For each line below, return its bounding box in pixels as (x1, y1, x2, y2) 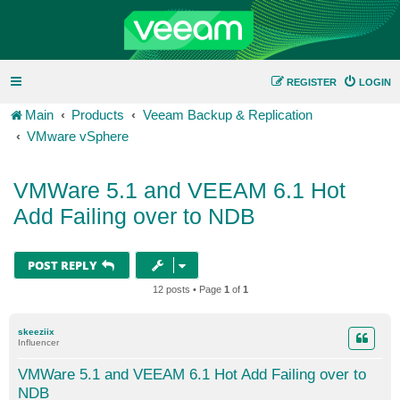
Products (71, 107, 125, 122)
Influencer (18, 337, 59, 347)
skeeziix (18, 327, 54, 337)
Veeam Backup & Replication (142, 107, 312, 122)
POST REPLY (28, 257, 97, 273)
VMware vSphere (27, 129, 129, 144)
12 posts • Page (152, 284, 224, 295)
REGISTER (287, 77, 337, 87)
